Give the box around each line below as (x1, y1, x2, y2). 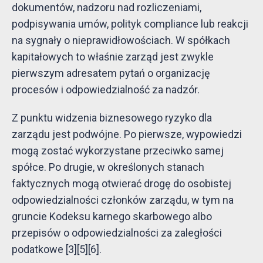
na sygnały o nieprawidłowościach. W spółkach (12, 33, 230, 46)
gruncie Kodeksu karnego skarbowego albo (12, 210, 212, 222)
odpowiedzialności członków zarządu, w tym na (12, 193, 234, 206)
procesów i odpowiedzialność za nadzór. (12, 83, 200, 96)
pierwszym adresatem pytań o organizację (12, 66, 210, 79)
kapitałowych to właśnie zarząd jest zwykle (12, 50, 214, 63)
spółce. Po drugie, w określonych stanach (12, 160, 204, 173)
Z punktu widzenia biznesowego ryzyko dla (12, 111, 212, 124)
